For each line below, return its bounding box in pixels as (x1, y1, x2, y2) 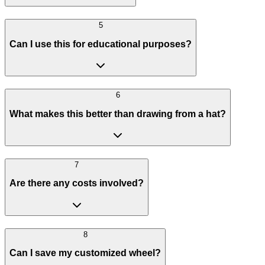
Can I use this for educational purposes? (9, 38, 192, 49)
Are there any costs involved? (9, 178, 144, 189)
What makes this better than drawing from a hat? (9, 108, 226, 119)
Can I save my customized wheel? (9, 248, 161, 258)
